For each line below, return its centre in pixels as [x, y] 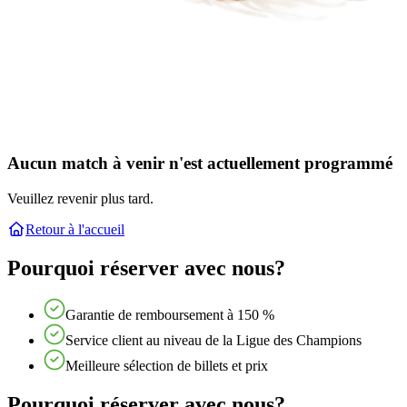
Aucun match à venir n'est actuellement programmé [200, 163]
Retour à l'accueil [75, 229]
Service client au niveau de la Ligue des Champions [213, 341]
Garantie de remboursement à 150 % [170, 315]
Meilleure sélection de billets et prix [167, 366]
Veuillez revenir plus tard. [80, 198]
